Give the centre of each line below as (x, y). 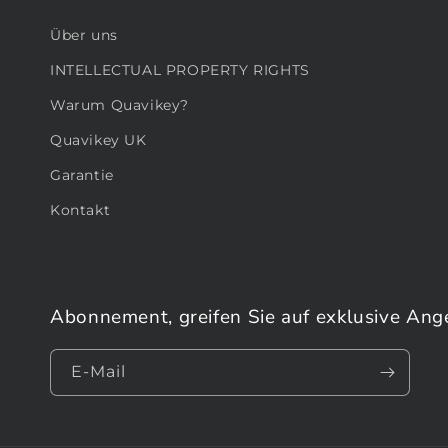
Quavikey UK (98, 140)
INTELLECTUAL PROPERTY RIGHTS (180, 70)
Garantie (82, 175)
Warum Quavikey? (119, 105)
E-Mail (98, 372)
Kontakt (80, 210)
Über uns (84, 35)
